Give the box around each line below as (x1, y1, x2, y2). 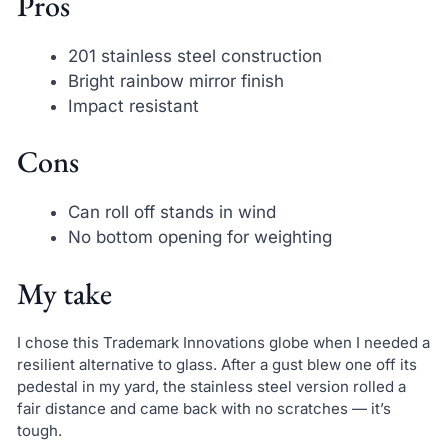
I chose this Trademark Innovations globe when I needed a (16, 332, 430, 352)
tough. (16, 420, 62, 440)
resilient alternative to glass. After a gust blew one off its (16, 354, 417, 374)
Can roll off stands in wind (67, 202, 276, 223)
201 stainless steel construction (67, 45, 322, 66)
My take (16, 273, 112, 313)
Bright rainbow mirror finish (67, 70, 284, 91)
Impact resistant (67, 95, 199, 116)
